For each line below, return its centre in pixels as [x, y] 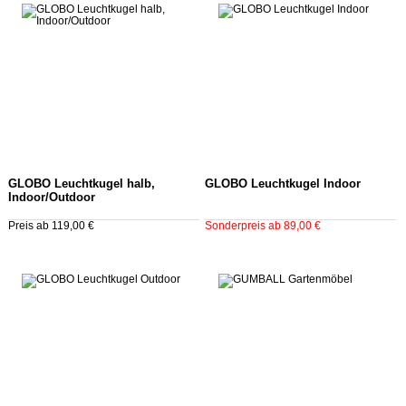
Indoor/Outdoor [52, 198]
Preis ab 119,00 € [51, 226]
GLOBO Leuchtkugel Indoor [282, 184]
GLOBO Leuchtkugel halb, [82, 184]
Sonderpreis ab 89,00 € [262, 226]
